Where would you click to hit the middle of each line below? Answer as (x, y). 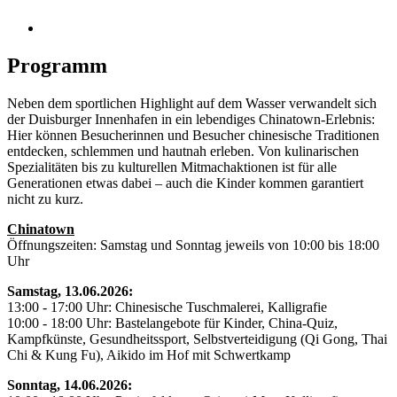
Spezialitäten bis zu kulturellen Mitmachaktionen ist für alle (172, 167)
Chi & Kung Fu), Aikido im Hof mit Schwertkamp (149, 355)
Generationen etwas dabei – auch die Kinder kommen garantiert (185, 183)
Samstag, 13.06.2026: (70, 292)
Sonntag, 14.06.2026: (70, 385)
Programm (57, 66)
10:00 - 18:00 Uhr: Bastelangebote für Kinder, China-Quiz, (172, 323)
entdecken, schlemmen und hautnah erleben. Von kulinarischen (183, 152)
